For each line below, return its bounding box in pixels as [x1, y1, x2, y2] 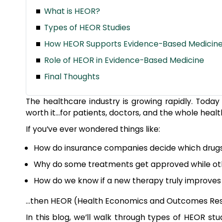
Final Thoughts [44, 71, 100, 82]
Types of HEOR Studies [44, 22, 130, 33]
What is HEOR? [44, 5, 100, 17]
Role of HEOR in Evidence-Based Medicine [44, 55, 204, 66]
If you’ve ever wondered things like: [26, 123, 160, 135]
